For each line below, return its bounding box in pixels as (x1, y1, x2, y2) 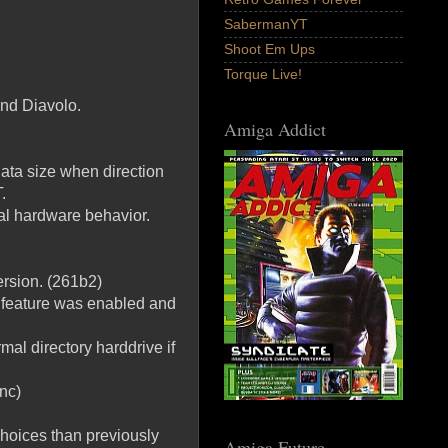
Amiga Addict (224, 117, 326, 142)
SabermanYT (224, 16, 308, 33)
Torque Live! (224, 66, 302, 83)
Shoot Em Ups (224, 41, 315, 58)
